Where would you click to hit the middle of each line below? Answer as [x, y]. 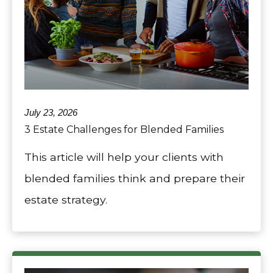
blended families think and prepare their [135, 179]
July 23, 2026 [51, 113]
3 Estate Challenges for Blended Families [124, 130]
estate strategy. [66, 200]
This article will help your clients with [124, 157]
